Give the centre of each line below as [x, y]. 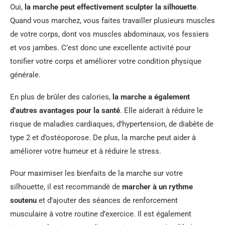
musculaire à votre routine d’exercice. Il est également [101, 214]
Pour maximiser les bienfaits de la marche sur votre [96, 173]
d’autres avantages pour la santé [65, 110]
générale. [25, 75]
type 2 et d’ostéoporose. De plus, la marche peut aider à [103, 137]
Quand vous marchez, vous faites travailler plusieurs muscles [113, 20]
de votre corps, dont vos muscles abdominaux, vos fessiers [109, 34]
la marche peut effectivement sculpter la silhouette [110, 7]
